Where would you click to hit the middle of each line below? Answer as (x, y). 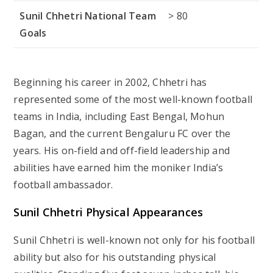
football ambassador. (63, 184)
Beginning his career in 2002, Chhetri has (110, 82)
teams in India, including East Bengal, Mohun (119, 116)
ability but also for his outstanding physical (115, 257)
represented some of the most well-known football (133, 99)
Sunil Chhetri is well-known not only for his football (134, 240)
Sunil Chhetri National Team (88, 16)
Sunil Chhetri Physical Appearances (108, 212)
